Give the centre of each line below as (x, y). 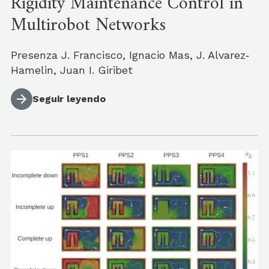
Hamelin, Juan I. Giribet (72, 70)
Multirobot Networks (88, 26)
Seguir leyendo (69, 99)
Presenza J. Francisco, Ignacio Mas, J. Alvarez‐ (130, 55)
